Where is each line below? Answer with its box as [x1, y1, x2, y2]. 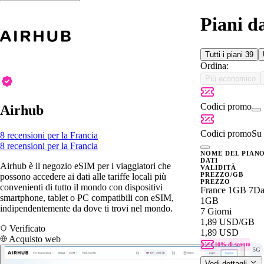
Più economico [205, 74, 256, 83]
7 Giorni [200, 206, 232, 216]
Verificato [7, 223, 45, 233]
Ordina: [200, 60, 229, 71]
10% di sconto [214, 240, 250, 247]
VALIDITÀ [200, 163, 236, 171]
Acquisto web [7, 233, 61, 244]
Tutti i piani [205, 49, 245, 59]
